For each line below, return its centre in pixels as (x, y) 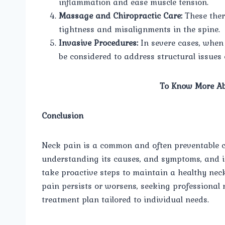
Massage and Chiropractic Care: (121, 15)
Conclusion (63, 115)
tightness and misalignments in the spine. (139, 29)
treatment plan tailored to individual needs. (125, 199)
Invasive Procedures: (98, 42)
